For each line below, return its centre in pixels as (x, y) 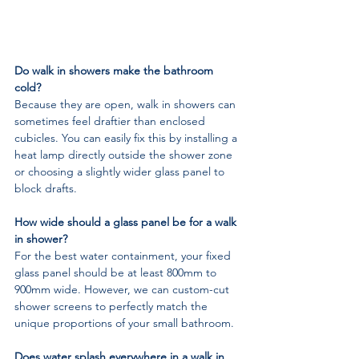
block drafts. (46, 188)
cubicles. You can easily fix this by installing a (127, 137)
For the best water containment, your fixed (124, 255)
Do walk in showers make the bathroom (115, 70)
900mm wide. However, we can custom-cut (123, 289)
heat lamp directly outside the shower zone (125, 154)
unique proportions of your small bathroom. (124, 323)
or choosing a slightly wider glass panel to (121, 171)
